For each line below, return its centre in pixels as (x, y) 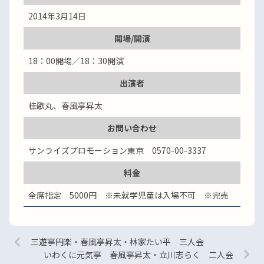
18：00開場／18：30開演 (76, 61)
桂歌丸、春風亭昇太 (65, 105)
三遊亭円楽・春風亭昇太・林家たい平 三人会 (117, 242)
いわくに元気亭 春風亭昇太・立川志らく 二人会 (138, 255)
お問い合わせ (132, 128)
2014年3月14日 (57, 16)
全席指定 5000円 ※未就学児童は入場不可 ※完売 (128, 195)
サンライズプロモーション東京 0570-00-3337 (117, 150)
